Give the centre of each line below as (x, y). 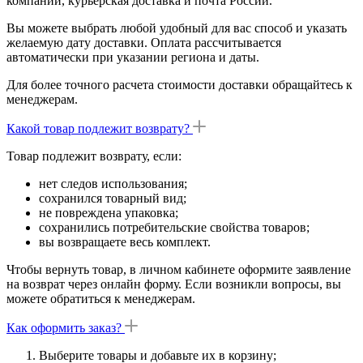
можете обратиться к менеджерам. (101, 299)
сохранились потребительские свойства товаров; (174, 228)
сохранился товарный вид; (113, 199)
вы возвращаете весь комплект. (125, 242)
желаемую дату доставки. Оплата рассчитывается (144, 43)
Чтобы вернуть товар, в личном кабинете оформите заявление (179, 270)
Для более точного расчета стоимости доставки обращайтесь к (179, 85)
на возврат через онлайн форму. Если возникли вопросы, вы (174, 284)
